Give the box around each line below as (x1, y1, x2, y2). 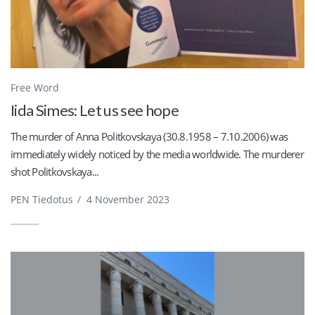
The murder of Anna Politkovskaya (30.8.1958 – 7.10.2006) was (11, 129, 288, 143)
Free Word (11, 81, 59, 94)
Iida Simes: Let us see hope (11, 101, 179, 120)
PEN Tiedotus (11, 193, 73, 206)
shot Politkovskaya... (11, 165, 99, 179)
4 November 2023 (86, 193, 169, 206)
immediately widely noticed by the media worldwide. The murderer (11, 147, 304, 161)
